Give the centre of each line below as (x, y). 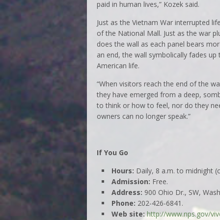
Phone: (124, 203)
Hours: (124, 170)
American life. (118, 65)
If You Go (112, 152)
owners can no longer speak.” (144, 116)
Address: (127, 192)
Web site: (128, 214)
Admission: (132, 181)
